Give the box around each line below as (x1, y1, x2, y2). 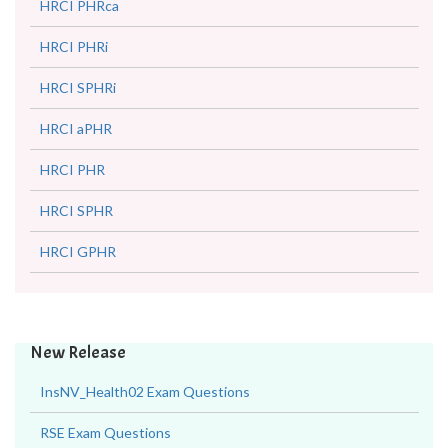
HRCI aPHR (40, 120, 112, 137)
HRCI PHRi (40, 38, 108, 55)
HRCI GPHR (40, 243, 116, 260)
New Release (30, 341, 126, 364)
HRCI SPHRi (40, 79, 116, 96)
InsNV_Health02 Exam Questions (40, 383, 250, 400)
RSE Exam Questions (40, 424, 171, 441)
